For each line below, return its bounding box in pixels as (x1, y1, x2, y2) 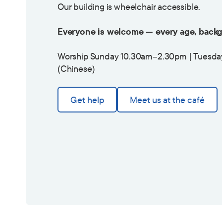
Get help (70, 94, 104, 106)
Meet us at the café (130, 94, 205, 106)
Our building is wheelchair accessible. (57, 1, 201, 13)
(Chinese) (57, 63, 95, 75)
